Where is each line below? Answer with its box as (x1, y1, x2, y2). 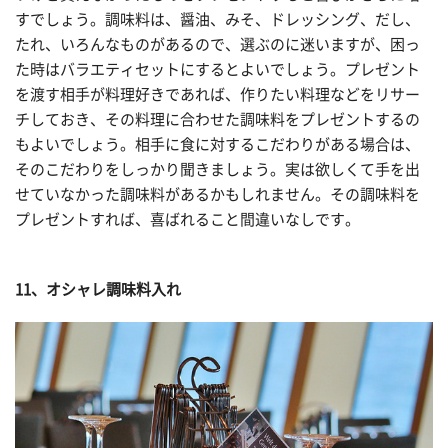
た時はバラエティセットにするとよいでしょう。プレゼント (15, 62, 420, 78)
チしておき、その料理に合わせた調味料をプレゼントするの (15, 112, 420, 128)
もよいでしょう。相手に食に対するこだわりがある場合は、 (15, 137, 420, 153)
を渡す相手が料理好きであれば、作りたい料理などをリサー (15, 87, 420, 103)
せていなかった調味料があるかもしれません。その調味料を (15, 187, 420, 203)
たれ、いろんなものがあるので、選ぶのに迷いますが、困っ (15, 37, 420, 53)
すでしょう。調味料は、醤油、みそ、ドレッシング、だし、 (15, 12, 420, 28)
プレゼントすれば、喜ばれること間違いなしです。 (15, 212, 360, 228)
